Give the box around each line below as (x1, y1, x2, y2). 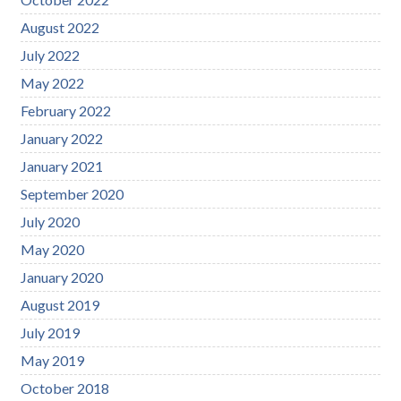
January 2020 (21, 268, 104, 286)
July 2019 (21, 323, 81, 341)
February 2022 (21, 101, 112, 119)
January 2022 (21, 129, 104, 147)
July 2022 (21, 46, 81, 64)
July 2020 (21, 212, 81, 230)
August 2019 (21, 295, 100, 313)
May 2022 (21, 73, 85, 91)
